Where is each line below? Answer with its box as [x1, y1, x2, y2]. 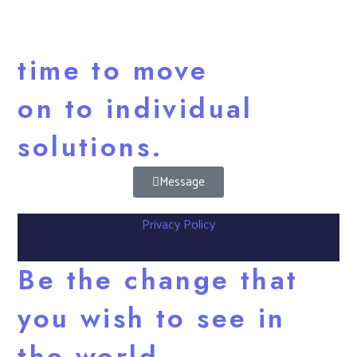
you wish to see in [18, 298, 286, 338]
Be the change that [18, 260, 299, 300]
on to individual [18, 88, 253, 128]
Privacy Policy [142, 214, 215, 236]
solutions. [18, 127, 164, 167]
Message [159, 171, 205, 192]
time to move [18, 50, 209, 90]
